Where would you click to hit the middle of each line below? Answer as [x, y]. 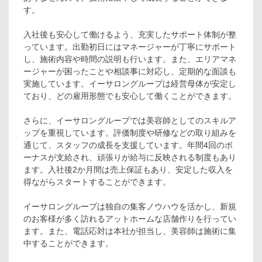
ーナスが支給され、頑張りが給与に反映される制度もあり [130, 157]
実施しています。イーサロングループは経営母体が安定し [130, 83]
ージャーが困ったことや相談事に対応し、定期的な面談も [130, 71]
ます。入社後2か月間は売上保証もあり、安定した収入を [128, 169]
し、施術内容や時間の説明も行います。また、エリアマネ [130, 59]
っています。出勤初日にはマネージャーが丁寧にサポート [130, 46]
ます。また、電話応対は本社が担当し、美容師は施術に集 [130, 231]
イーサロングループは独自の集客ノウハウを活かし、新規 [130, 206]
